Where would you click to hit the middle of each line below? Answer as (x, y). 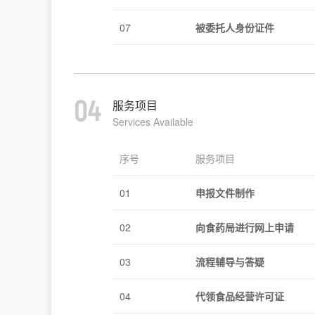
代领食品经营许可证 (240, 296)
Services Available (153, 122)
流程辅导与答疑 (230, 262)
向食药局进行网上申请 (245, 227)
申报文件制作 (225, 193)
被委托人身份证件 (235, 27)
